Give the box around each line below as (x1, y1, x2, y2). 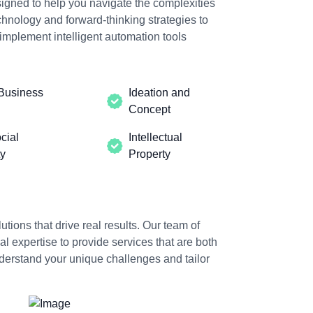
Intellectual (128, 131, 182, 143)
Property (128, 147, 170, 160)
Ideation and (128, 86, 190, 99)
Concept (128, 103, 170, 115)
